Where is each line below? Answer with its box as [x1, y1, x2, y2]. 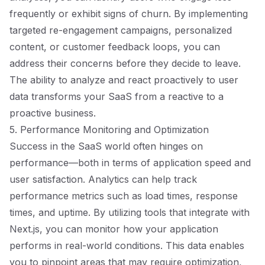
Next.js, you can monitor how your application [9, 223, 218, 235]
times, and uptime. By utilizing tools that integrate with [9, 206, 250, 218]
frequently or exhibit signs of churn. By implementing [9, 8, 248, 20]
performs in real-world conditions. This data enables [9, 240, 244, 251]
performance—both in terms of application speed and [9, 157, 251, 169]
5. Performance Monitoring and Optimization [9, 124, 209, 135]
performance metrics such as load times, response [9, 190, 238, 202]
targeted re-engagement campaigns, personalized [9, 24, 232, 36]
